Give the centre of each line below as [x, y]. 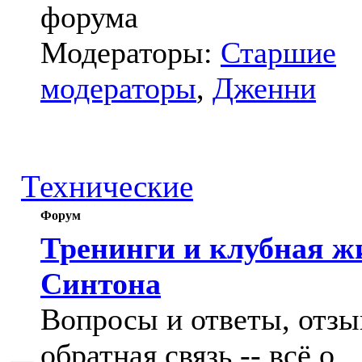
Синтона [101, 284]
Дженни [264, 88]
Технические [107, 186]
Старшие [278, 53]
